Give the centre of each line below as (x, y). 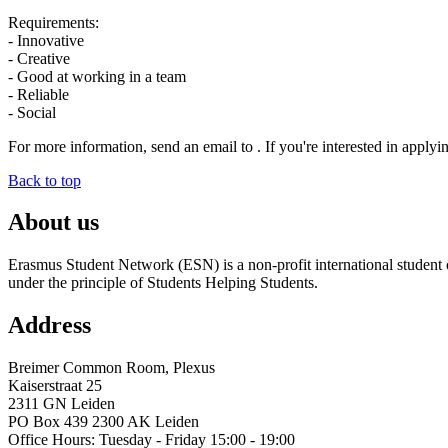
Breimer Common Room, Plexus (111, 368)
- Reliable (38, 94)
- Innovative (46, 40)
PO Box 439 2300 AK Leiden (103, 422)
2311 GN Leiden (61, 404)
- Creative (39, 58)
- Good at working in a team (97, 76)
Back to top (44, 180)
